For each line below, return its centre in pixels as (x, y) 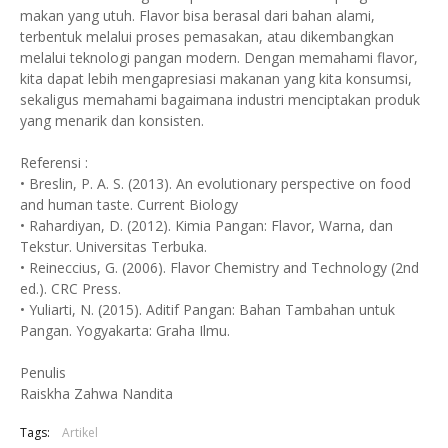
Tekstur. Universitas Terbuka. (113, 246)
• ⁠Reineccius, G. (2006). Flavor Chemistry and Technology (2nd (219, 267)
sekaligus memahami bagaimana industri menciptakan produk (220, 99)
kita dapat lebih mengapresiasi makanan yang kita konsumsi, (216, 78)
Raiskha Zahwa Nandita (96, 393)
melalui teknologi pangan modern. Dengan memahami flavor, (219, 57)
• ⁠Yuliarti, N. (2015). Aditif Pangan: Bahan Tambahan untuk (207, 309)
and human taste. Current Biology (129, 204)
